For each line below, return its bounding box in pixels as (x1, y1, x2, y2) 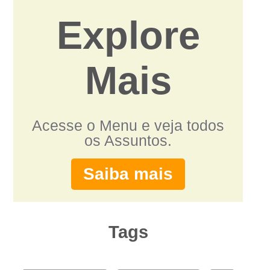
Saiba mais (83, 165, 174, 184)
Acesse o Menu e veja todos (32, 117, 225, 134)
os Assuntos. (84, 132, 172, 149)
